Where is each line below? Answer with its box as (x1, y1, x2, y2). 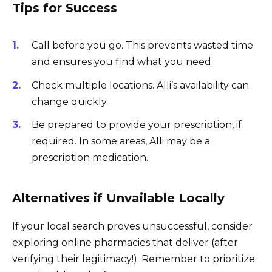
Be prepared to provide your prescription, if (32, 118, 242, 131)
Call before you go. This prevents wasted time (32, 39, 253, 52)
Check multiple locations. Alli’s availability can (32, 79, 249, 91)
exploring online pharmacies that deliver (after (12, 236, 238, 248)
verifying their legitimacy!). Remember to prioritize (12, 253, 255, 265)
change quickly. (32, 95, 108, 107)
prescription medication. (32, 151, 148, 163)
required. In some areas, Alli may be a (32, 135, 210, 147)
